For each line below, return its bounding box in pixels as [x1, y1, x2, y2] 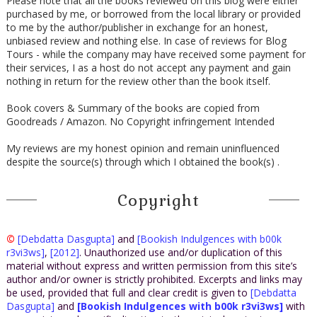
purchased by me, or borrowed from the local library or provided [6, 6, 301, 21]
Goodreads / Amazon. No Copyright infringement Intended [6, 114, 275, 128]
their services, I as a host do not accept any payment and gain [6, 60, 291, 74]
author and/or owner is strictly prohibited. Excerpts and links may [6, 272, 302, 286]
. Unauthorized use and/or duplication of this [79, 245, 282, 259]
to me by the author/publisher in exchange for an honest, [6, 20, 268, 34]
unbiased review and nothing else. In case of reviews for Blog [6, 33, 287, 47]
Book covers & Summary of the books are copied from [6, 100, 260, 115]
